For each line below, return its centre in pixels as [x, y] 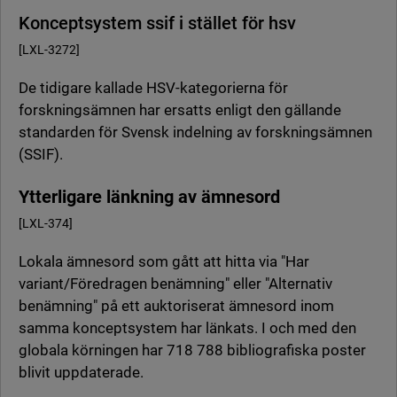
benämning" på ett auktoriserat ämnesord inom [176, 306]
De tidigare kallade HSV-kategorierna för [153, 88]
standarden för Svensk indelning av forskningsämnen [195, 132]
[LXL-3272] [49, 50]
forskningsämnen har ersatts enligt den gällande [180, 110]
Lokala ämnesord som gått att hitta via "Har [164, 262]
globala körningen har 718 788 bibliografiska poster [192, 350]
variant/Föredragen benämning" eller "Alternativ [175, 284]
